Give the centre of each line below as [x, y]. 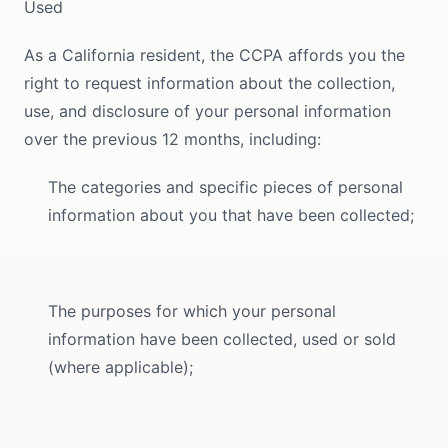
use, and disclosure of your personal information [207, 111]
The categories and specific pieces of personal [225, 187]
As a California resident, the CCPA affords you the [214, 55]
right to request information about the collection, [209, 83]
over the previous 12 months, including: [172, 139]
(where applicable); [120, 367]
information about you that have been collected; [231, 215]
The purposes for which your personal [192, 311]
